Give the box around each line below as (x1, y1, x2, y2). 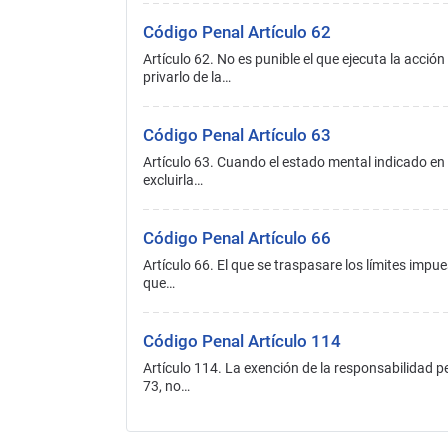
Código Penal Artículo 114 (143, 330, 341, 351)
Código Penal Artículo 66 (143, 227, 331, 248)
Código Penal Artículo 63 (143, 124, 331, 145)
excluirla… (143, 171, 203, 188)
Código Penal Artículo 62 (143, 21, 331, 42)
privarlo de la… (143, 68, 231, 85)
